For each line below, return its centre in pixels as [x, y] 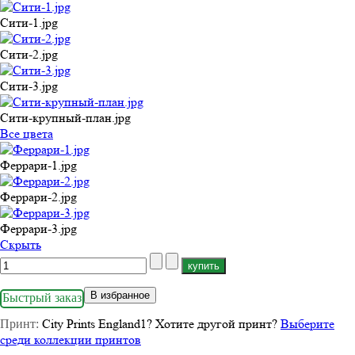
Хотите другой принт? [218, 323]
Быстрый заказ [42, 297]
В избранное [120, 295]
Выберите [307, 323]
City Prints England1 [93, 323]
